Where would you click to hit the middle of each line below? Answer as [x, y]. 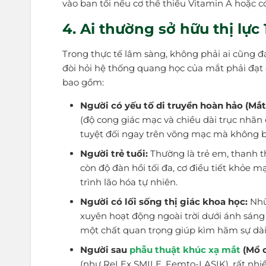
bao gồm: [83, 82]
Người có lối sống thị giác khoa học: [164, 202]
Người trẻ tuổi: [114, 154]
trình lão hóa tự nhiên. [129, 182]
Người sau [104, 250]
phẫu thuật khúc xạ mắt [185, 250]
